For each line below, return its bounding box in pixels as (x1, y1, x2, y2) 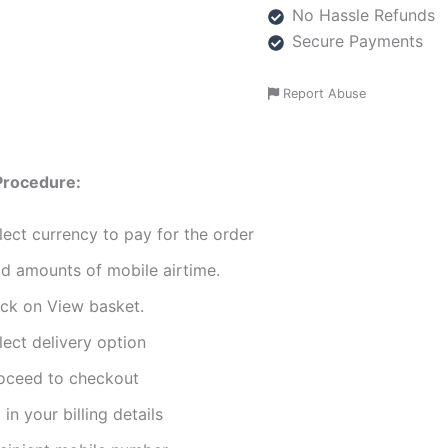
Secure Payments (292, 31, 424, 52)
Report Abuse (279, 86, 367, 102)
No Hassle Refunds (292, 5, 436, 26)
